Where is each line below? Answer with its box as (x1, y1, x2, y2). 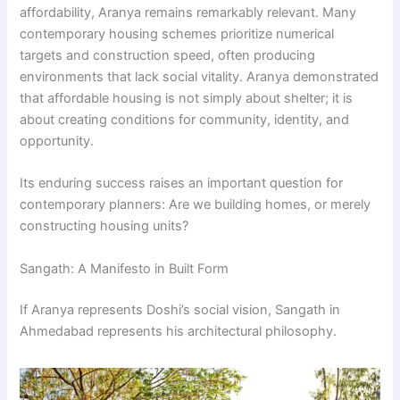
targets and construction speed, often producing (20, 47, 316, 64)
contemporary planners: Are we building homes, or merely (20, 196, 371, 213)
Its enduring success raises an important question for (20, 175, 344, 192)
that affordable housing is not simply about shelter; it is (20, 90, 354, 107)
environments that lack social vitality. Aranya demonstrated (20, 69, 379, 86)
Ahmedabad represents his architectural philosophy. (20, 322, 337, 339)
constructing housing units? (20, 218, 189, 235)
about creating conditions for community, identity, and (20, 112, 350, 129)
